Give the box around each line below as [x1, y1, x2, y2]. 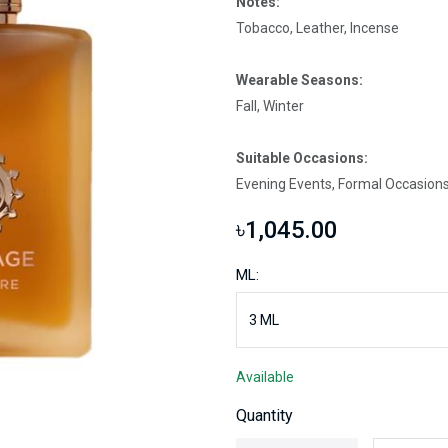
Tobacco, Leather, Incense [236, 20, 399, 36]
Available [236, 369, 294, 385]
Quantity [236, 406, 293, 425]
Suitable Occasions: [236, 150, 368, 166]
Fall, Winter [236, 98, 304, 114]
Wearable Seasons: [236, 72, 363, 88]
